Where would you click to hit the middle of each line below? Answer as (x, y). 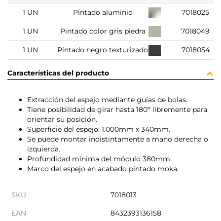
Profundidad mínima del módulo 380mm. (99, 159)
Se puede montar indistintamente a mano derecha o (118, 139)
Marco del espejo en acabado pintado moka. (103, 169)
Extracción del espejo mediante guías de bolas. (107, 100)
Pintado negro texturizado (103, 50)
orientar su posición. (62, 120)
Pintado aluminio (103, 13)
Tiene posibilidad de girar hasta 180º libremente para (117, 110)
